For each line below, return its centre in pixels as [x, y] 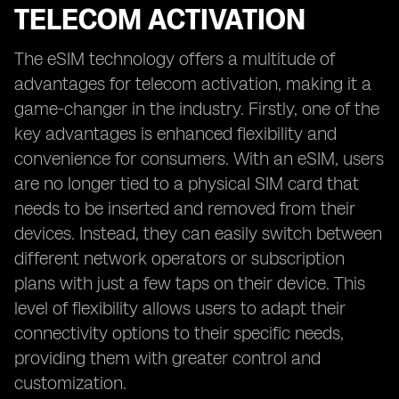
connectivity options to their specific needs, [179, 333]
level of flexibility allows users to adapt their [180, 308]
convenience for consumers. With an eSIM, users [199, 159]
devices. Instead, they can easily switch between [198, 233]
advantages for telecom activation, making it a [193, 84]
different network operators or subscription [179, 258]
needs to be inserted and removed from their [185, 208]
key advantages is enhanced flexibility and [175, 134]
